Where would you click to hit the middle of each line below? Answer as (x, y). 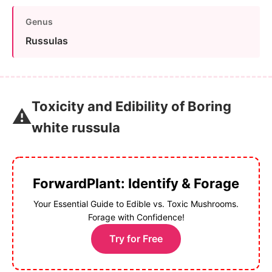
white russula (76, 127)
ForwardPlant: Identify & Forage (136, 183)
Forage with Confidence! (136, 217)
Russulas (47, 40)
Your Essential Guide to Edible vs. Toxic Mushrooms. (136, 203)
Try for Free (136, 238)
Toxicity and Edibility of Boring (131, 106)
